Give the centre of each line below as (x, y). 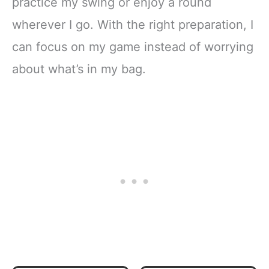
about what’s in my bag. (79, 69)
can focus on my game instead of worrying (133, 47)
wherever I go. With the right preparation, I (133, 25)
